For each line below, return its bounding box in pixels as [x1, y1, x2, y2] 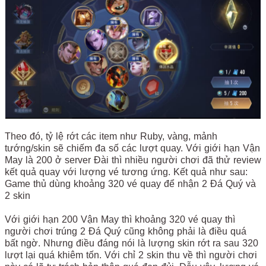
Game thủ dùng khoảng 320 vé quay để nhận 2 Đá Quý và [5, 179, 256, 189]
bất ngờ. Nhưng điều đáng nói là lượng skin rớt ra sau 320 [5, 238, 258, 249]
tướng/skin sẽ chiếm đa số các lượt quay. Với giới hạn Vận [5, 143, 260, 154]
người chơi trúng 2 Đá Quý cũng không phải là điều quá [5, 226, 246, 237]
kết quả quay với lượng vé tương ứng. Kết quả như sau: [5, 167, 248, 178]
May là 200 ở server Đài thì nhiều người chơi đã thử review [5, 155, 261, 166]
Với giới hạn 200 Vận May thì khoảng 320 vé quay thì [5, 214, 235, 225]
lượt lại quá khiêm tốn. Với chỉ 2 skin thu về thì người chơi [5, 250, 257, 261]
